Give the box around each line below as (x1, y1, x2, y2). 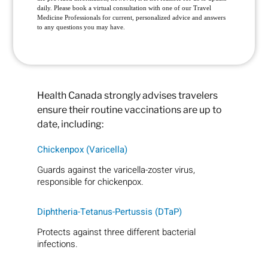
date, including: (37, 118, 104, 130)
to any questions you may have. (37, 23, 126, 31)
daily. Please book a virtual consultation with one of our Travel (37, 4, 212, 12)
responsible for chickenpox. (37, 175, 144, 189)
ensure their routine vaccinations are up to (37, 103, 223, 115)
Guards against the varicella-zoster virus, (37, 163, 196, 177)
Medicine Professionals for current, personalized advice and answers (37, 14, 226, 22)
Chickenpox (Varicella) (37, 142, 128, 156)
